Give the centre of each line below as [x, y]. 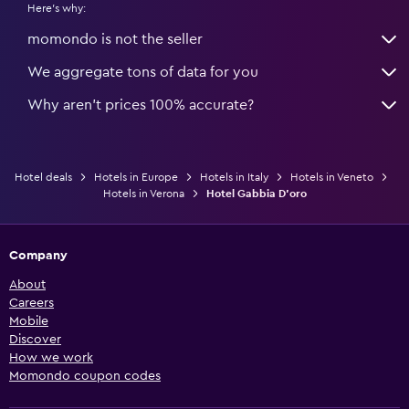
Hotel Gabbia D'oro [256, 193]
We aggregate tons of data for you [143, 72]
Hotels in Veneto [331, 177]
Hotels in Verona [143, 193]
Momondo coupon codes [85, 376]
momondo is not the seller [115, 39]
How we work [51, 357]
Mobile [29, 321]
